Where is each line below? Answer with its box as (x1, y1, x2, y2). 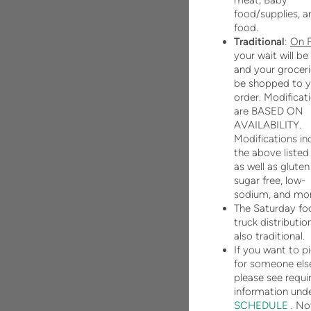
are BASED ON (234, 105, 303, 118)
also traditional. (234, 230, 305, 243)
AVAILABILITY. (234, 119, 301, 132)
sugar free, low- (234, 174, 305, 187)
